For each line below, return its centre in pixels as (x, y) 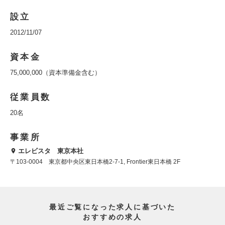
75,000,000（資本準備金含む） (55, 73)
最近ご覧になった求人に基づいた (113, 207)
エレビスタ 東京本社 (51, 151)
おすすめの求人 (113, 217)
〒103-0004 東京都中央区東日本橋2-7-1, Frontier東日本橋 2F (95, 162)
